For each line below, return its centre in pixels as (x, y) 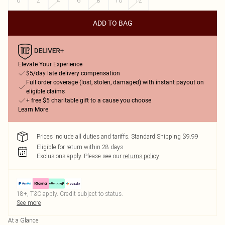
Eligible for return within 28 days (80, 147)
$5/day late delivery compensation (73, 73)
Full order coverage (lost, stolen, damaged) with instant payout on (115, 82)
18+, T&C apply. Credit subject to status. (70, 194)
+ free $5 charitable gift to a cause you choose (89, 100)
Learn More (33, 109)
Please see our (103, 156)
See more (29, 203)
